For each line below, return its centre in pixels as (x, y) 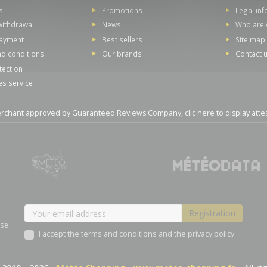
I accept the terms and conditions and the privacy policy (136, 234)
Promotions (122, 10)
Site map (250, 39)
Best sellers (122, 39)
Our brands (122, 53)
